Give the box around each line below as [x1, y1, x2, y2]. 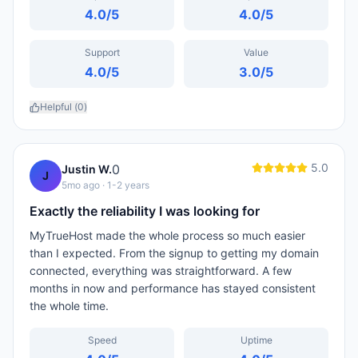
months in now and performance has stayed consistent [30, 281, 316, 295]
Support [84, 46, 120, 58]
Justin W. [62, 162, 112, 176]
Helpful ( [40, 101, 78, 113]
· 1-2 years [100, 179, 149, 191]
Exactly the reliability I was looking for [30, 203, 260, 219]
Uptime [240, 334, 272, 346]
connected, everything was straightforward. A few [30, 264, 292, 277]
